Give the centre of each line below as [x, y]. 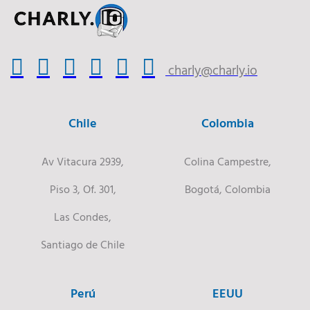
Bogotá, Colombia [227, 189]
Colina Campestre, [227, 161]
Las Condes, [83, 216]
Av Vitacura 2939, [83, 161]
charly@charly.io [213, 70]
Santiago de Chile [83, 244]
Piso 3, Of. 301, [83, 189]
